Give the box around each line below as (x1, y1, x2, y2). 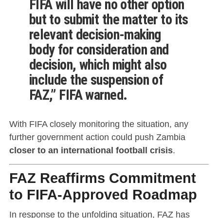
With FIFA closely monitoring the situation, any (9, 118, 188, 129)
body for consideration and (29, 41, 169, 58)
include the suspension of (29, 71, 163, 88)
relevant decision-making (29, 26, 161, 43)
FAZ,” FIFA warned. (29, 86, 127, 103)
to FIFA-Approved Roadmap (9, 186, 197, 202)
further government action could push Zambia (9, 131, 185, 142)
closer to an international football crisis (9, 145, 173, 155)
